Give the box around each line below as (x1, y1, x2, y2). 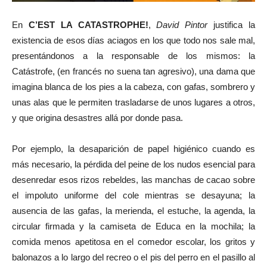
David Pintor (156, 20, 214, 30)
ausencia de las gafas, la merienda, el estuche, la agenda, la (12, 206, 255, 216)
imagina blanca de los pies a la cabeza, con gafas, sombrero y (12, 82, 255, 92)
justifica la (213, 20, 256, 30)
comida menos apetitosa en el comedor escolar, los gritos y (12, 237, 255, 247)
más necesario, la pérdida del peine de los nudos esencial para (12, 159, 255, 170)
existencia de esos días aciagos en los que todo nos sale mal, (12, 35, 255, 46)
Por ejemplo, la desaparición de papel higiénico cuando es (12, 144, 255, 154)
